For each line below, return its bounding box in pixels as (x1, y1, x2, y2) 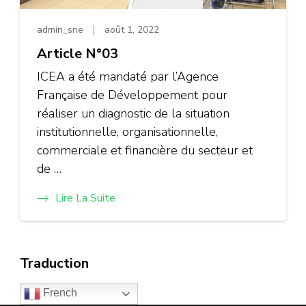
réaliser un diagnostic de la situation (37, 105, 229, 122)
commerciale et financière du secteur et (37, 141, 253, 158)
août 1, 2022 (105, 23, 159, 37)
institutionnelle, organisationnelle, (37, 123, 218, 140)
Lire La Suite (55, 190, 115, 206)
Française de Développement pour (37, 86, 227, 103)
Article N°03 (37, 44, 118, 63)
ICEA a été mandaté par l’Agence (37, 68, 219, 85)
